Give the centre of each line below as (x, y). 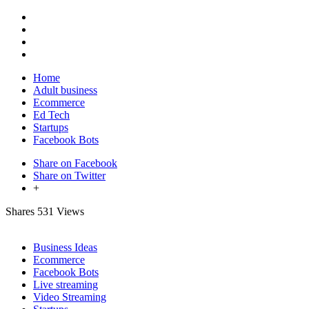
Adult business (65, 90)
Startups (51, 127)
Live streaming (66, 285)
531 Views (61, 211)
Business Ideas (65, 247)
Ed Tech (51, 115)
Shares (20, 211)
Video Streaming (70, 297)
